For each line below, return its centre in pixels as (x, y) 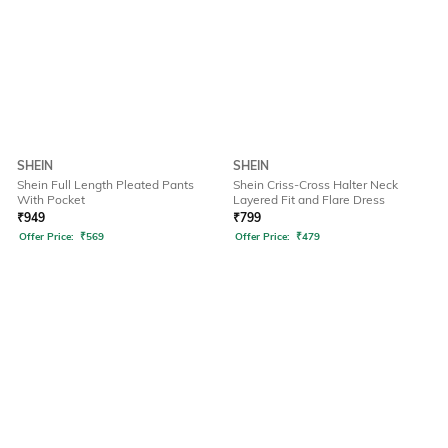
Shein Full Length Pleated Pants (105, 185)
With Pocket (51, 200)
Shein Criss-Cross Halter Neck (315, 185)
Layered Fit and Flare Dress (309, 200)
